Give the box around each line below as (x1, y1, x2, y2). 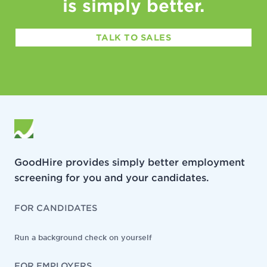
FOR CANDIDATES (14, 203, 97, 213)
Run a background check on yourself (14, 233, 152, 242)
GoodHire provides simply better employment (14, 157, 245, 168)
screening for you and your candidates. (14, 172, 209, 184)
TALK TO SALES (95, 32, 172, 42)
